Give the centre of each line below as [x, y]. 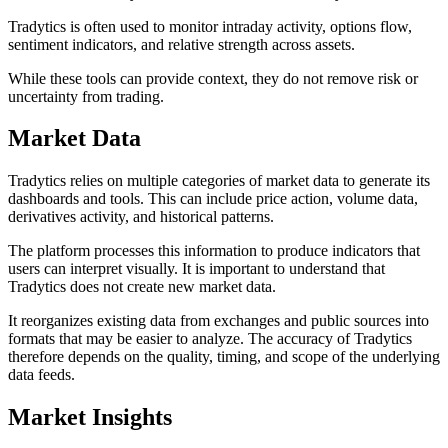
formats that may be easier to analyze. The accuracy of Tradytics [210, 339]
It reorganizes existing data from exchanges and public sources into [218, 321]
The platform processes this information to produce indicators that [214, 251]
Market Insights [90, 417]
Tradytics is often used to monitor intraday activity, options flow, [210, 26]
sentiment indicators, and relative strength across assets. [181, 44]
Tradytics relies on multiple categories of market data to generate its [219, 181]
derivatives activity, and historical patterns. [141, 217]
